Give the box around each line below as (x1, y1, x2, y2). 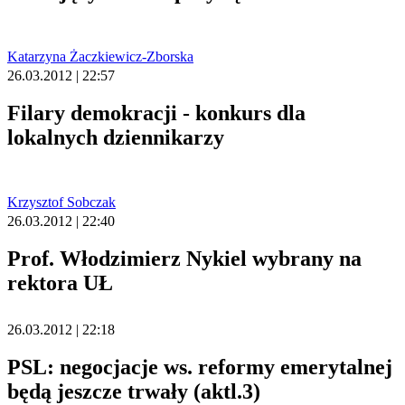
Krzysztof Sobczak (7, 194, 116, 211)
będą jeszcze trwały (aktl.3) (7, 379, 260, 403)
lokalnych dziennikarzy (7, 126, 224, 150)
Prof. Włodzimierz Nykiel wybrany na (7, 247, 362, 271)
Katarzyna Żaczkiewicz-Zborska (7, 49, 193, 65)
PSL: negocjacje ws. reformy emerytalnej (7, 354, 392, 379)
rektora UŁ (7, 271, 113, 296)
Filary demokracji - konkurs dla (7, 101, 306, 126)
